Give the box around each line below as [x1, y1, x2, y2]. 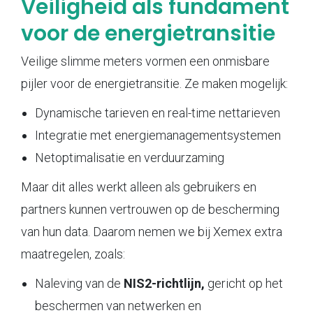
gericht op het [205, 275, 283, 291]
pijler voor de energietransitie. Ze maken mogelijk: [21, 75, 288, 91]
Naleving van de [35, 275, 124, 291]
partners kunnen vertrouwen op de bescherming [21, 201, 279, 217]
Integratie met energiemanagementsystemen [35, 127, 281, 143]
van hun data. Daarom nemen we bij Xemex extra [21, 224, 282, 239]
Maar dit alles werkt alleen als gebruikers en [21, 179, 256, 194]
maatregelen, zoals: [21, 246, 125, 261]
